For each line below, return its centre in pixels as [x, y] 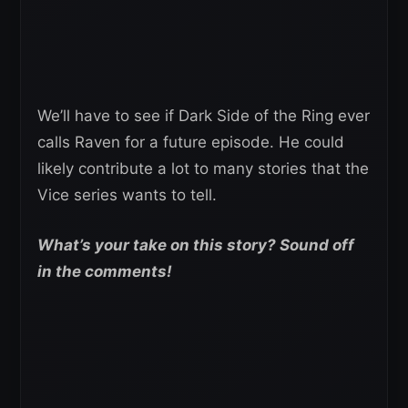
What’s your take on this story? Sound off [196, 245]
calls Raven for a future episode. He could [191, 143]
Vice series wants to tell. [127, 195]
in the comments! [105, 272]
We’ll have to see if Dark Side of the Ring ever [204, 116]
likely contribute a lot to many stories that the [203, 169]
